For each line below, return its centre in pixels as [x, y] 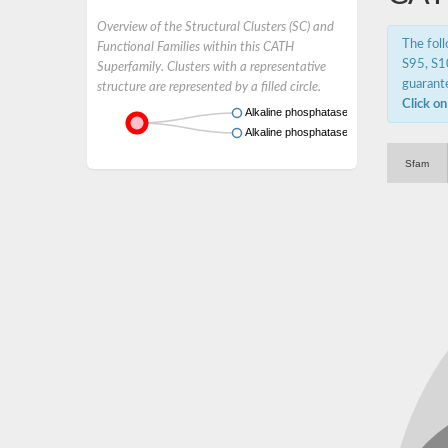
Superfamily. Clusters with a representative [211, 67]
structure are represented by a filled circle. [209, 87]
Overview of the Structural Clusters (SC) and [215, 27]
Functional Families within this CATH [195, 47]
